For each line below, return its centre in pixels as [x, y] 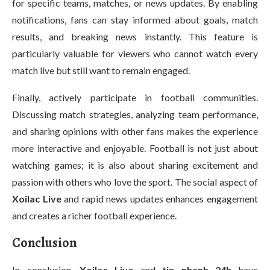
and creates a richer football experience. [94, 215]
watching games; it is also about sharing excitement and [135, 165]
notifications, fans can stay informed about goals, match [135, 20]
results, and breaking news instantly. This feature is [135, 36]
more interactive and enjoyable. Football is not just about [135, 148]
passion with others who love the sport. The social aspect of [135, 182]
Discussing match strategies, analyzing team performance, [135, 114]
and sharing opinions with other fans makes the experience [135, 131]
